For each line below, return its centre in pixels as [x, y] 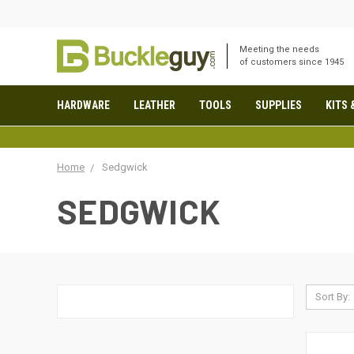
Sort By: [332, 296]
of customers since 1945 [292, 62]
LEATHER [154, 105]
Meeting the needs [279, 49]
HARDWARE [83, 105]
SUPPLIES [279, 105]
